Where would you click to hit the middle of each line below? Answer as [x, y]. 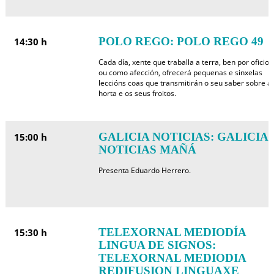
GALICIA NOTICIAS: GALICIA [183, 137]
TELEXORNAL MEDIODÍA [172, 232]
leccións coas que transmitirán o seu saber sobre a [185, 83]
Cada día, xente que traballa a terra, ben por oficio [183, 62]
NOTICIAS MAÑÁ [147, 150]
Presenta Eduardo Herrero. [144, 170]
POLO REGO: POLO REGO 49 [181, 41]
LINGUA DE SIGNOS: [157, 245]
